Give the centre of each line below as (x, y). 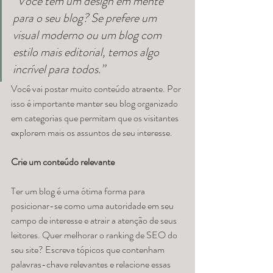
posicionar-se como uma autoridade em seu (93, 206)
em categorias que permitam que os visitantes (96, 118)
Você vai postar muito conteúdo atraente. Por (97, 89)
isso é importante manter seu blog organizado (95, 104)
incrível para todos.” (59, 69)
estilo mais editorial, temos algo (87, 52)
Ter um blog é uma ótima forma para (79, 191)
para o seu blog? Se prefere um (86, 18)
